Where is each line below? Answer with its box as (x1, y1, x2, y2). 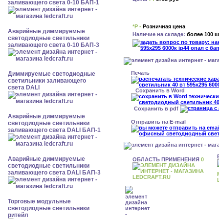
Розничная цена (141, 23, 185, 29)
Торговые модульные (8, 198, 71, 205)
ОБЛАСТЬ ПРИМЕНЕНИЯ (132, 156, 201, 162)
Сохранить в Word (135, 87, 185, 93)
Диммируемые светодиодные (8, 70, 95, 77)
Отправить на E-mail (131, 118, 186, 125)
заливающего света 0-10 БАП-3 (8, 42, 99, 48)
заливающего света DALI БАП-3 (8, 169, 101, 176)
